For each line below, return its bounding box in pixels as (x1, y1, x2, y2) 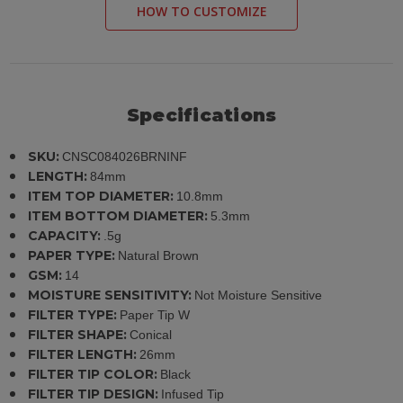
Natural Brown (118, 247, 200, 263)
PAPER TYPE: (28, 246, 116, 264)
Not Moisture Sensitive (194, 287, 323, 302)
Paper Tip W (120, 307, 191, 322)
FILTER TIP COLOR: (28, 365, 158, 382)
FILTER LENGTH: (28, 345, 138, 363)
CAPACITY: (28, 227, 102, 244)
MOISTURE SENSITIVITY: (28, 286, 193, 303)
